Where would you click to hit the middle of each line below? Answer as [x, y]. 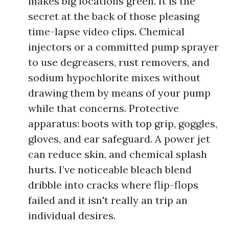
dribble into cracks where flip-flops [113, 185]
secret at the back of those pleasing [114, 16]
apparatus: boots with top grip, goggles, [123, 123]
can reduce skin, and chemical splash [118, 154]
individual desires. [72, 215]
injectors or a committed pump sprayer [123, 47]
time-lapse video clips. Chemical [106, 31]
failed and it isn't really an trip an [108, 200]
